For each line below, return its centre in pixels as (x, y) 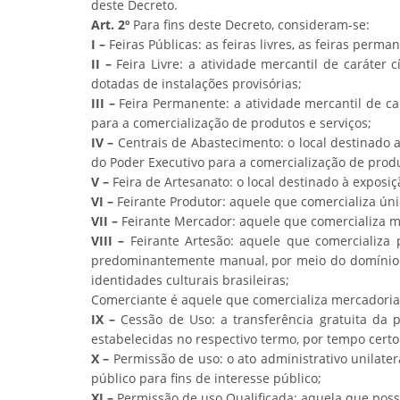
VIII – (108, 241)
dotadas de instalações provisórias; (196, 83)
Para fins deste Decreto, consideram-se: (250, 25)
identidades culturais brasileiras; (190, 280)
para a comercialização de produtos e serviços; (231, 123)
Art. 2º (110, 25)
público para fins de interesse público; (206, 378)
